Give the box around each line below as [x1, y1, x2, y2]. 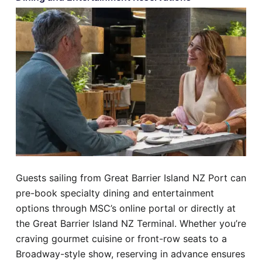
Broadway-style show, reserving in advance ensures [16, 247, 245, 260]
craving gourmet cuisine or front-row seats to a [16, 232, 227, 244]
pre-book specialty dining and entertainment [16, 187, 214, 199]
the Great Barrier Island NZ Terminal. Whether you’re [16, 217, 246, 229]
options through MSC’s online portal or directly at [16, 202, 236, 214]
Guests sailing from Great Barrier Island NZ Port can [16, 171, 246, 184]
